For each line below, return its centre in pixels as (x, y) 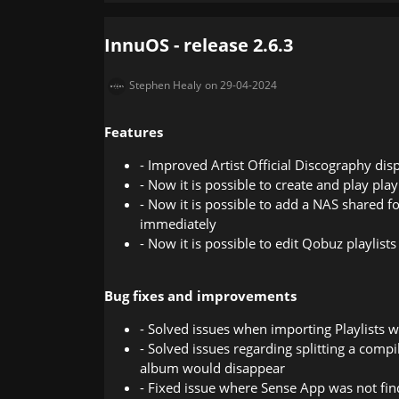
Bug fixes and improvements (200, 295)
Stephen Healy (165, 85)
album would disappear (212, 367)
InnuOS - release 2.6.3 (199, 45)
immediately (178, 223)
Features (134, 131)
